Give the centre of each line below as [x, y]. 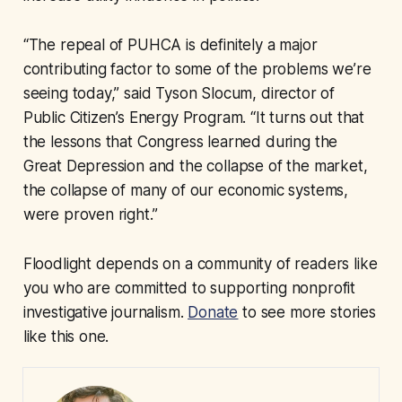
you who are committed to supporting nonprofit [189, 288]
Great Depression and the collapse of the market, [195, 166]
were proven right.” [90, 215]
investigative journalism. [105, 313]
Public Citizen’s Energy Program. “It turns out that [194, 118]
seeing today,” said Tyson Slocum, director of [179, 94]
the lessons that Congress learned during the [180, 142]
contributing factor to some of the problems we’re [197, 70]
